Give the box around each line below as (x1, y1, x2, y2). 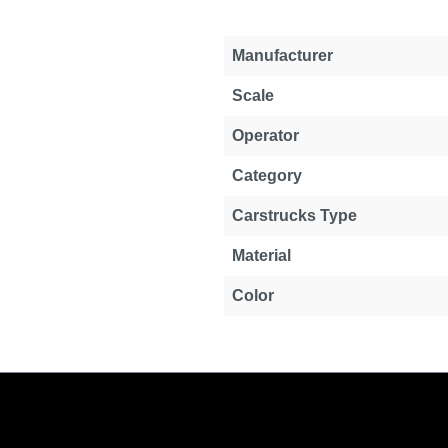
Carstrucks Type (232, 207, 357, 224)
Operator (232, 127, 299, 144)
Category (232, 167, 302, 184)
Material (232, 247, 291, 264)
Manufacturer (232, 47, 333, 64)
